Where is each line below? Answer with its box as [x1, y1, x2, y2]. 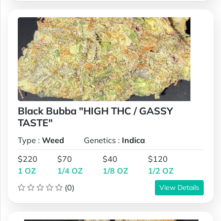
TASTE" [18, 116, 53, 129]
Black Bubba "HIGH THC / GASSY [18, 104, 173, 117]
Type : [18, 135, 42, 145]
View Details [159, 183, 199, 192]
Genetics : [84, 135, 122, 145]
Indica [122, 135, 145, 145]
